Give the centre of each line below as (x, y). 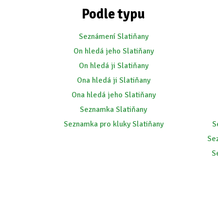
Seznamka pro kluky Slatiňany (113, 124)
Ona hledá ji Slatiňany (113, 81)
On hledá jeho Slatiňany (113, 51)
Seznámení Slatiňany (113, 37)
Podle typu (114, 14)
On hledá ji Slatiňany (113, 66)
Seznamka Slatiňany (114, 110)
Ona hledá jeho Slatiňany (113, 95)
